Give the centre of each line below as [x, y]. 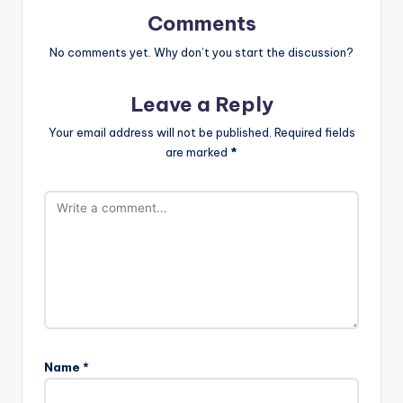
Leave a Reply [201, 104]
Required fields [314, 133]
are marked [198, 152]
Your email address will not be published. [160, 133]
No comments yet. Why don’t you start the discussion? [201, 52]
